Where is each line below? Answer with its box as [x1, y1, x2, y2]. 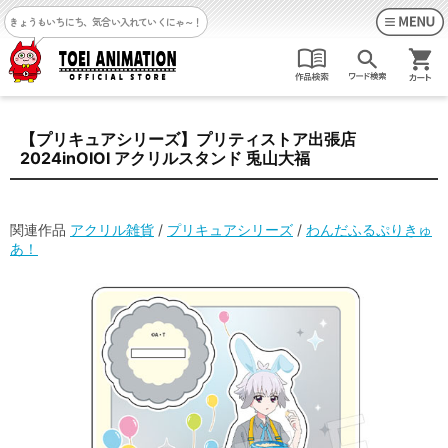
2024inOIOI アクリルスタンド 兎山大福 [20, 148, 310, 168]
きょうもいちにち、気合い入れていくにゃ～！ [9, 14, 203, 29]
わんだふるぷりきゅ [306, 221, 432, 238]
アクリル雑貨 [70, 221, 154, 238]
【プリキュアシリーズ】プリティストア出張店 [20, 129, 356, 149]
